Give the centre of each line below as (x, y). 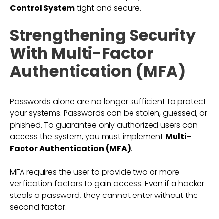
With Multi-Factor (82, 53)
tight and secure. (108, 8)
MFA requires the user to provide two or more (95, 172)
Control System (42, 8)
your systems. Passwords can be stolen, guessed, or (109, 113)
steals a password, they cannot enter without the (104, 195)
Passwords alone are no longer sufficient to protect (108, 101)
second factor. (38, 207)
